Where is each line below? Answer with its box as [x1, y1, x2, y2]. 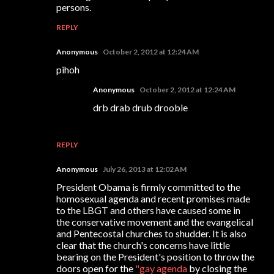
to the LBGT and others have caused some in [56, 204, 240, 216]
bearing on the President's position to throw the [56, 250, 254, 262]
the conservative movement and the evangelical [56, 215, 253, 228]
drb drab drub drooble [93, 101, 188, 113]
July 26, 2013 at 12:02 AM [103, 164, 187, 174]
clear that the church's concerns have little [56, 239, 230, 251]
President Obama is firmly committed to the [56, 180, 240, 193]
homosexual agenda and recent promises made [56, 192, 250, 204]
